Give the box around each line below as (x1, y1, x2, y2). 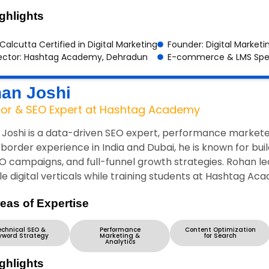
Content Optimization (184, 225, 256, 235)
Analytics (104, 237, 135, 247)
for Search (204, 231, 237, 241)
